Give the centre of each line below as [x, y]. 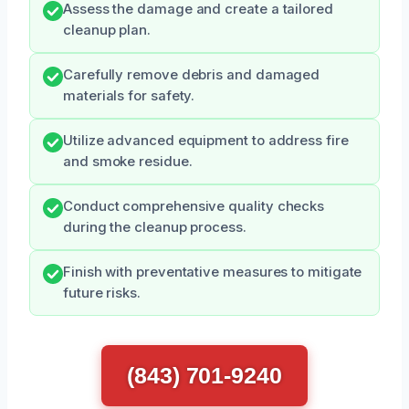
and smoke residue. [128, 161]
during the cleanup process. [155, 227]
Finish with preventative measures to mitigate [213, 272]
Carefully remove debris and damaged [192, 74]
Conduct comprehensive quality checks [194, 206]
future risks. [102, 293]
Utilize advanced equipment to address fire [206, 140]
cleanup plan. [107, 30]
